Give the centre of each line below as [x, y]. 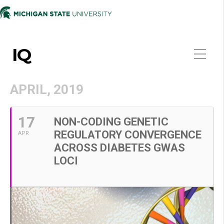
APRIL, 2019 [47, 89]
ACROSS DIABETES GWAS [119, 148]
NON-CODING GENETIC [111, 122]
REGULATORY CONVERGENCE [128, 135]
